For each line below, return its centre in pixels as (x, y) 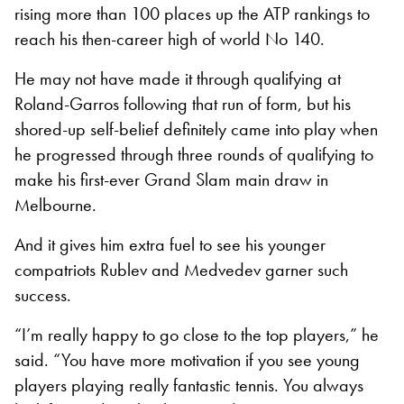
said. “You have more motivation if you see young (187, 359)
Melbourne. (55, 204)
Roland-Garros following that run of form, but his (183, 103)
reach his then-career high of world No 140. (170, 38)
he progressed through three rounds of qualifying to (194, 154)
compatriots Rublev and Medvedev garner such (181, 269)
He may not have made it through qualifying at (178, 78)
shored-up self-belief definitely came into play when (196, 129)
